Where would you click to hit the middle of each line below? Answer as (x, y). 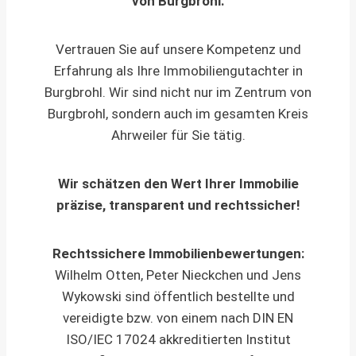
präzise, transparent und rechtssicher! (178, 205)
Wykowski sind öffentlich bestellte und (178, 297)
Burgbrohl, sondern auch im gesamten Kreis (178, 114)
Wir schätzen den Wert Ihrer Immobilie (178, 184)
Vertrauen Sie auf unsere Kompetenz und (178, 50)
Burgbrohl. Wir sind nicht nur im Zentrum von (178, 93)
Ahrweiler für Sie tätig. (178, 135)
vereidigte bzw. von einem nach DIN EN (178, 318)
